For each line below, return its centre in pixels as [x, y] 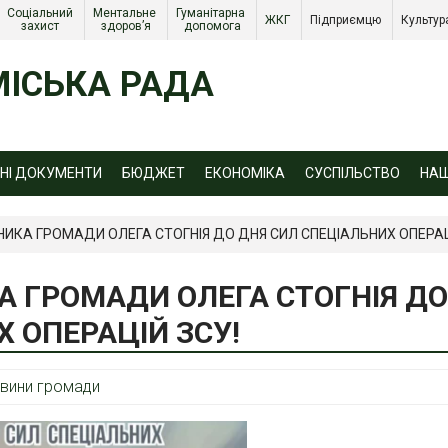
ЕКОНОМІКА [245, 172]
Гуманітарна [210, 13]
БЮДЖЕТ [153, 172]
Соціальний [40, 13]
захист [41, 26]
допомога [212, 26]
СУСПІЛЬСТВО [352, 172]
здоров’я [126, 26]
